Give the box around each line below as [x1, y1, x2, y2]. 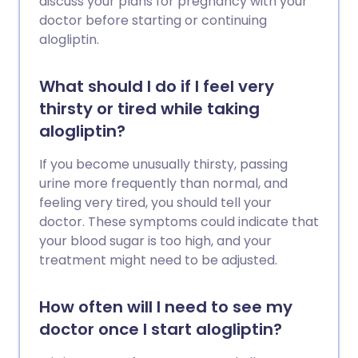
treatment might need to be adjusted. [39, 251, 277, 269]
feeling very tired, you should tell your [39, 193, 272, 212]
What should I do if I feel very [39, 75, 274, 97]
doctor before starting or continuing [39, 11, 267, 30]
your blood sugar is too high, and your [39, 232, 272, 250]
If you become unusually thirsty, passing [39, 155, 288, 173]
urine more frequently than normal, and [39, 174, 288, 193]
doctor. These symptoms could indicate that [39, 213, 319, 231]
